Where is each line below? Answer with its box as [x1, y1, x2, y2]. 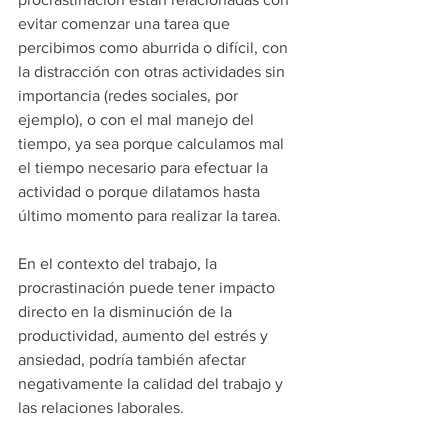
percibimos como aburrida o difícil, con [18, 39, 292, 56]
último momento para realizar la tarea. [18, 207, 281, 224]
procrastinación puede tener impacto [18, 279, 279, 296]
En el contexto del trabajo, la [18, 255, 221, 272]
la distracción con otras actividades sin [18, 63, 289, 80]
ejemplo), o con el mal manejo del [18, 111, 258, 128]
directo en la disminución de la [18, 303, 236, 320]
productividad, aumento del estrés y [18, 327, 272, 344]
